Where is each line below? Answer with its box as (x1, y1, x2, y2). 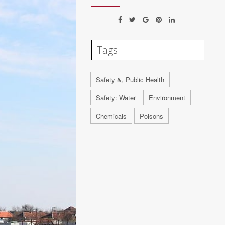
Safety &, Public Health (96, 74, 165, 84)
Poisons (140, 110, 164, 121)
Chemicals (96, 110, 127, 121)
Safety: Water (96, 92, 136, 102)
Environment (149, 92, 186, 102)
